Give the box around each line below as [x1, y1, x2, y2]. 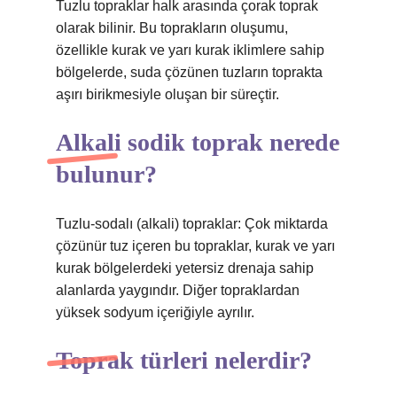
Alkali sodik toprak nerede [56, 128, 339, 156]
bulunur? [56, 160, 157, 188]
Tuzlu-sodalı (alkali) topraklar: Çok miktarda [56, 216, 328, 231]
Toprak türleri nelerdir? [56, 346, 312, 374]
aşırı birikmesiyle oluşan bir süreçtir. [56, 87, 279, 102]
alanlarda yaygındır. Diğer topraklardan [56, 283, 300, 298]
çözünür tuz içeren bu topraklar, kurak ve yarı [56, 238, 335, 253]
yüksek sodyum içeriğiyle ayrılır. [56, 305, 254, 320]
